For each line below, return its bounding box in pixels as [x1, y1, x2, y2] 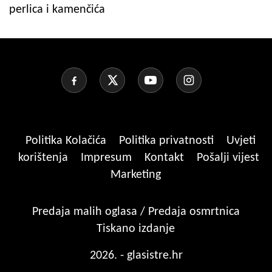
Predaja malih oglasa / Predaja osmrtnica [32, 206, 240, 219]
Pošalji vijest [197, 152, 259, 165]
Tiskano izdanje [97, 223, 175, 236]
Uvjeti [226, 135, 256, 148]
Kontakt [144, 152, 187, 165]
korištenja [18, 152, 71, 165]
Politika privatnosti [119, 135, 214, 148]
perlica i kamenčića [9, 4, 105, 16]
